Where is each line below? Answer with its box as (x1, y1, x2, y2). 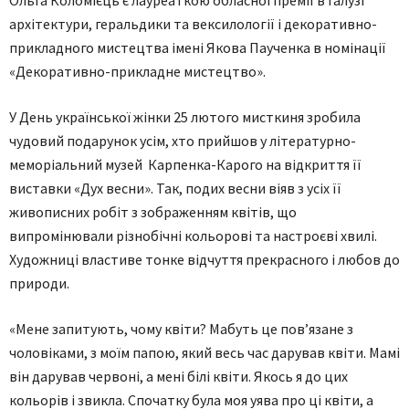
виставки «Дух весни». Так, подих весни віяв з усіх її (9, 179, 341, 197)
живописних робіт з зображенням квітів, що (9, 203, 297, 221)
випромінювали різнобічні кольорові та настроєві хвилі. (9, 226, 377, 245)
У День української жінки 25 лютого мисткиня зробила (9, 108, 361, 126)
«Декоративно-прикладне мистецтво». (9, 62, 266, 80)
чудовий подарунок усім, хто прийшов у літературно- (9, 131, 356, 150)
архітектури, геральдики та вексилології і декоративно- (9, 15, 377, 33)
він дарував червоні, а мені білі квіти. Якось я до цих (9, 367, 348, 385)
